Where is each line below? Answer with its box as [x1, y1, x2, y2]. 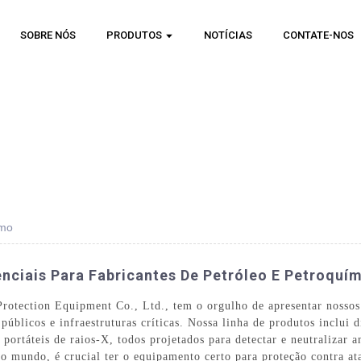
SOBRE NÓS [20, 29, 77, 41]
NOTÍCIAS [204, 29, 253, 41]
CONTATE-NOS [283, 29, 355, 41]
